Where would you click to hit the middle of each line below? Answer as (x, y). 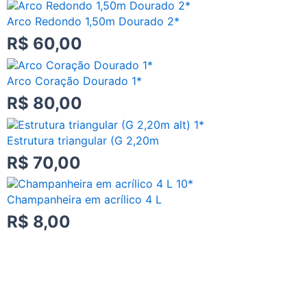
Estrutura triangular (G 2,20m (83, 140)
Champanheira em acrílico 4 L (84, 200)
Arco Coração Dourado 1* (74, 81)
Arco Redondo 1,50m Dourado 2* (93, 22)
